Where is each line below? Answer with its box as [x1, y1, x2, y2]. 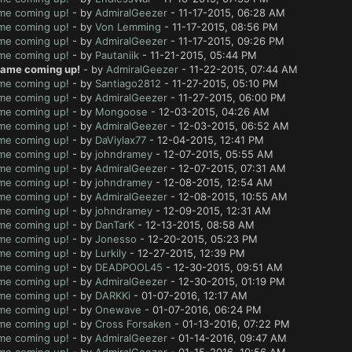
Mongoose [94, 105, 148, 118]
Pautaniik [94, 49, 139, 61]
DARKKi [94, 289, 130, 302]
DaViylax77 [94, 134, 146, 146]
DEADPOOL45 [94, 261, 163, 273]
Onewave [94, 303, 141, 316]
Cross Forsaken [94, 317, 171, 330]
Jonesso [94, 233, 137, 245]
